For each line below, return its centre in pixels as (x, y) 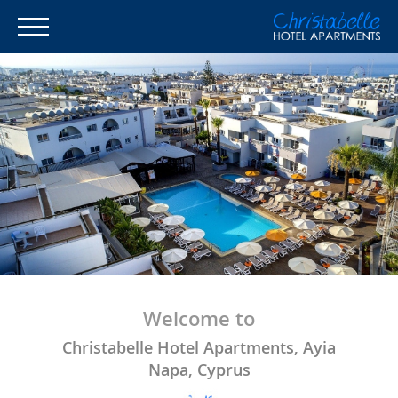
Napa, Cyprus (199, 369)
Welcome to (199, 318)
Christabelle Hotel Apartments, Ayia (199, 347)
